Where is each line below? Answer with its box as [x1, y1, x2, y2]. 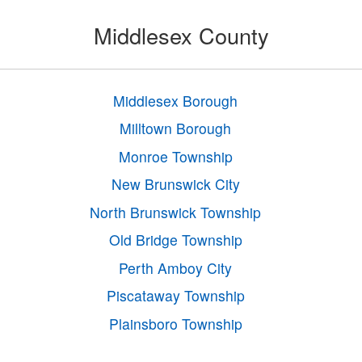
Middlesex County [93, 19, 269, 51]
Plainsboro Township [108, 313, 242, 334]
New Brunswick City [111, 174, 240, 195]
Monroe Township [118, 145, 233, 166]
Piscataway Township [106, 285, 245, 306]
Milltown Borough [120, 118, 232, 139]
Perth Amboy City [119, 257, 233, 278]
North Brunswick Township [90, 201, 262, 222]
